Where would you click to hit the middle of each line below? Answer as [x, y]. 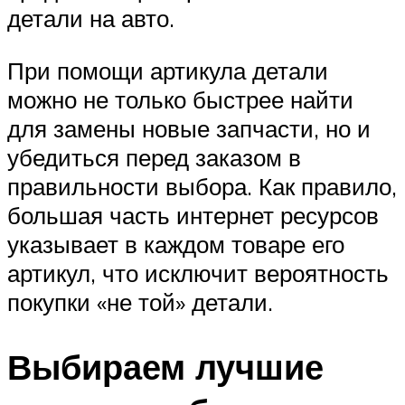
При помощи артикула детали [168, 70]
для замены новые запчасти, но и [189, 128]
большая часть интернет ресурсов [193, 215]
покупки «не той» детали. [140, 301]
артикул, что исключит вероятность [198, 273]
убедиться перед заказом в [154, 157]
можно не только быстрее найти [180, 99]
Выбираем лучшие [165, 367]
